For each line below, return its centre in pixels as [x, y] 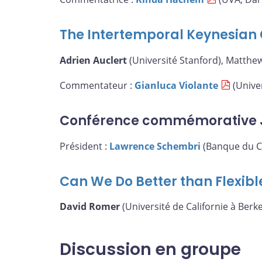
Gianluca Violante [176, 86]
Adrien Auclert [93, 60]
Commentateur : [97, 86]
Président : [85, 146]
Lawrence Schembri [155, 146]
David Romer [90, 207]
